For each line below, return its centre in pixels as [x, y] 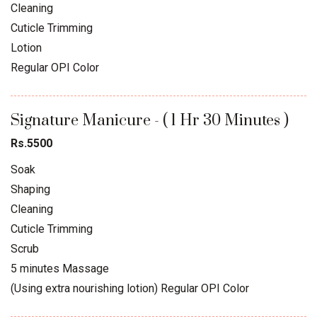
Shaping [30, 189]
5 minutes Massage [60, 268]
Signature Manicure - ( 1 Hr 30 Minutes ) [150, 120]
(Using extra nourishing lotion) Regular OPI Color [130, 288]
